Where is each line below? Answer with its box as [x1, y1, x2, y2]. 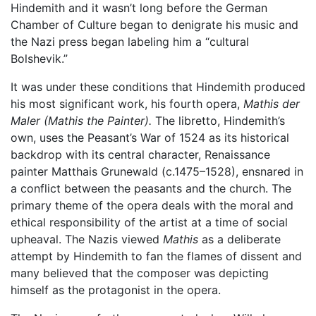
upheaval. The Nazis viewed [11, 231, 163, 246]
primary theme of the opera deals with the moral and [11, 197, 293, 212]
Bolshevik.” [11, 51, 68, 66]
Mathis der [243, 96, 300, 111]
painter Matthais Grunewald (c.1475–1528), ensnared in [11, 164, 303, 178]
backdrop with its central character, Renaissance [11, 147, 270, 162]
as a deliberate [198, 231, 281, 246]
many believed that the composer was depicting [11, 265, 269, 280]
